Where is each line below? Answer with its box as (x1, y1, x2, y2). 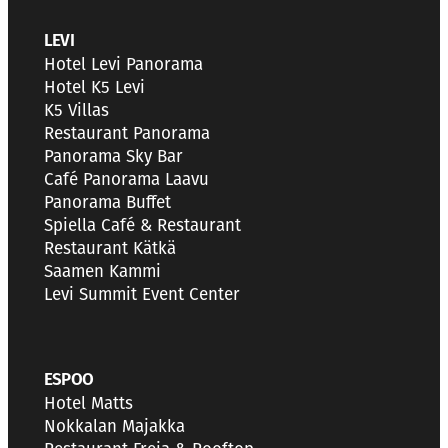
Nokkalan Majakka (44, 415, 185, 437)
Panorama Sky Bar (44, 145, 183, 167)
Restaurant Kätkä (44, 237, 176, 259)
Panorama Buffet (44, 191, 171, 213)
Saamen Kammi (44, 260, 161, 282)
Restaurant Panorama (44, 122, 210, 144)
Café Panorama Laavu (44, 168, 209, 190)
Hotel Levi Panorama (44, 53, 203, 75)
